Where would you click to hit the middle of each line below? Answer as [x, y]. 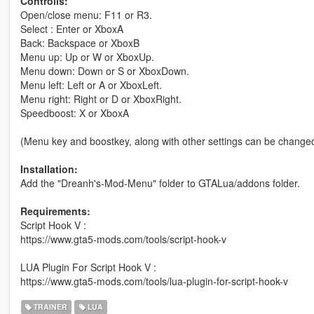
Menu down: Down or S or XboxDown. [104, 71]
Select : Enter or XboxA [71, 29]
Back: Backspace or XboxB [80, 43]
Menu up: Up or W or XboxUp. [87, 57]
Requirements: [55, 211]
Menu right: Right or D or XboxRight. [101, 99]
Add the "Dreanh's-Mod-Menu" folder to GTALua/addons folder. [160, 183]
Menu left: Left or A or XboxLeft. [91, 85]
